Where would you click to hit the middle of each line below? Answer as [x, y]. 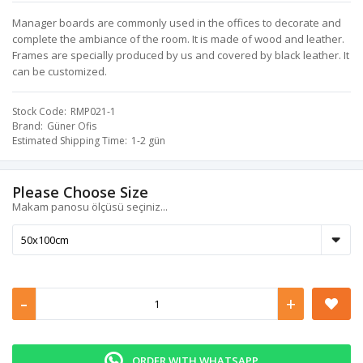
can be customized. [60, 71]
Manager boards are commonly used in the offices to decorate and [177, 23]
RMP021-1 [93, 111]
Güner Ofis [72, 126]
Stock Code [38, 111]
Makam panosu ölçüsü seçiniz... [90, 207]
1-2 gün [148, 141]
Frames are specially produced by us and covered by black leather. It [181, 55]
